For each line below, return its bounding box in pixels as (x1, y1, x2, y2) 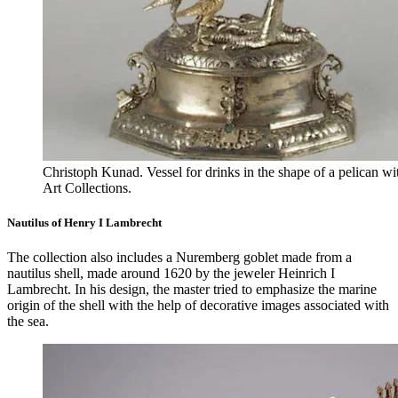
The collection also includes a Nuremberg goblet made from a (7, 250, 352, 266)
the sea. (7, 314, 49, 330)
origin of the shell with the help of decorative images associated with (7, 298, 389, 314)
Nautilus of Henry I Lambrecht (7, 216, 162, 230)
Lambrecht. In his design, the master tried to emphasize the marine (7, 282, 377, 298)
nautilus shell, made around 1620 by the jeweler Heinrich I (7, 266, 335, 282)
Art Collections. (43, 180, 131, 196)
